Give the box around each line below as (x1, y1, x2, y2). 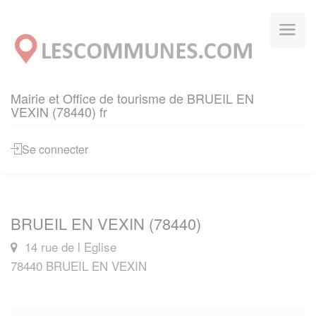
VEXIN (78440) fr (11, 102, 107, 121)
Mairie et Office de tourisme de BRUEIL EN (11, 89, 254, 107)
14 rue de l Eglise (21, 238, 116, 255)
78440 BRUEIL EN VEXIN (11, 257, 147, 274)
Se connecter (22, 141, 88, 157)
